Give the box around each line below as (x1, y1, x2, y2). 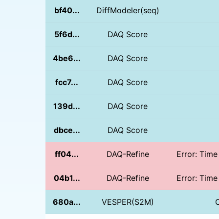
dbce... (53, 125, 80, 135)
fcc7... (55, 77, 79, 87)
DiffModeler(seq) (96, 5, 159, 15)
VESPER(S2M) (101, 197, 154, 207)
